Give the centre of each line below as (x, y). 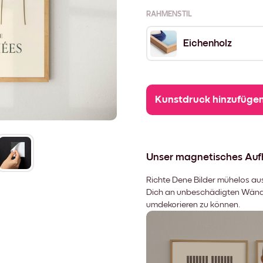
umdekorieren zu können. (193, 205)
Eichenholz (208, 44)
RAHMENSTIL (169, 15)
